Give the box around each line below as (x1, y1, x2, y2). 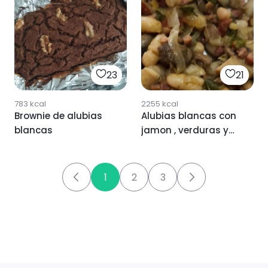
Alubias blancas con (141, 109, 236, 123)
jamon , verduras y (141, 124, 229, 137)
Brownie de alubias (14, 109, 102, 123)
